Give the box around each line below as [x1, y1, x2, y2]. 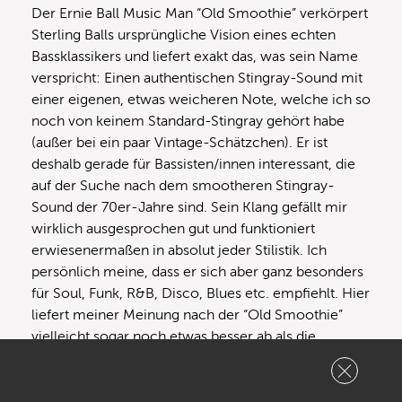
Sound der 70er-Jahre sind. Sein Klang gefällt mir [31, 199, 347, 216]
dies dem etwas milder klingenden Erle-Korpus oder [31, 371, 368, 389]
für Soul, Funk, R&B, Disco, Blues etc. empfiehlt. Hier [31, 285, 370, 302]
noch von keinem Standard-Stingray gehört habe [31, 113, 345, 130]
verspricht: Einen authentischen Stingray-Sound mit [31, 70, 363, 87]
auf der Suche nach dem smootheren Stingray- [31, 178, 335, 195]
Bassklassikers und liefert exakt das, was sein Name [31, 48, 358, 66]
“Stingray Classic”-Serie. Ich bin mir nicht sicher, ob [31, 350, 360, 367]
